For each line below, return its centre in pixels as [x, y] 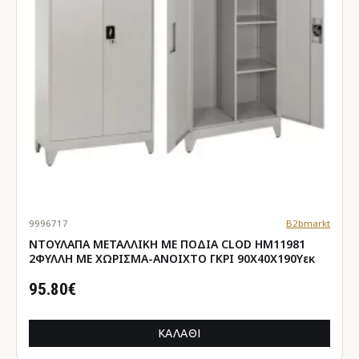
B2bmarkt [308, 223]
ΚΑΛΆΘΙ [179, 333]
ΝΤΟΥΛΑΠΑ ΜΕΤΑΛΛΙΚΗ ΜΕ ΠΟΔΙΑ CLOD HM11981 [167, 244]
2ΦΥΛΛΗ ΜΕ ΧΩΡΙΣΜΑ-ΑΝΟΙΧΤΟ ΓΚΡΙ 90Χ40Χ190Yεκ [172, 258]
